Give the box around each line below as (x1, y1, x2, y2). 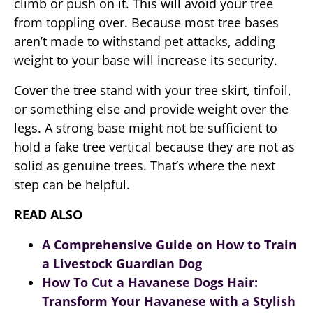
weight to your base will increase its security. (14, 52, 277, 68)
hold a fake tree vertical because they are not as (14, 138, 295, 155)
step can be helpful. (14, 176, 130, 193)
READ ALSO (14, 206, 82, 223)
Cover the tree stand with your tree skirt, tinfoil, (14, 82, 291, 99)
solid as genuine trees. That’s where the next (14, 157, 275, 174)
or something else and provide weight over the (14, 101, 289, 117)
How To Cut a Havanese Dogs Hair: (42, 274, 258, 291)
